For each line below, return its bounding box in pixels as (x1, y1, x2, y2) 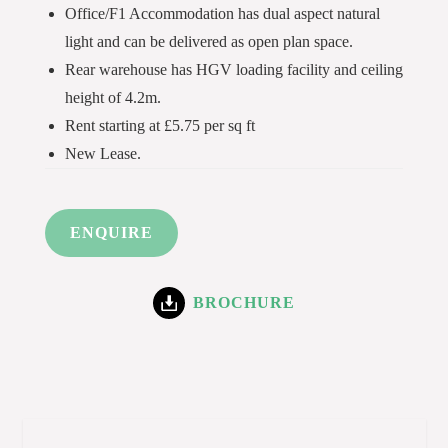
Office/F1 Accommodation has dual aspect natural (65, 5, 380, 22)
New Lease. (65, 145, 141, 162)
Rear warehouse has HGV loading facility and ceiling (65, 61, 403, 78)
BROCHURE (193, 294, 295, 311)
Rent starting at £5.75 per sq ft (65, 117, 255, 134)
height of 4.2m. (65, 89, 161, 106)
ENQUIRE (70, 224, 153, 241)
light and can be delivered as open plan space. (65, 33, 353, 50)
